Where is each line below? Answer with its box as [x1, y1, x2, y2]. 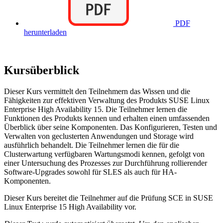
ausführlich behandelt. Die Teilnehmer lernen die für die [4, 140, 179, 149]
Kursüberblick [4, 64, 79, 77]
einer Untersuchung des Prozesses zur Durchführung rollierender [4, 158, 207, 167]
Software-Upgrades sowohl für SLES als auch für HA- [4, 167, 177, 176]
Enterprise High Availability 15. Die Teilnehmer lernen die [4, 105, 187, 113]
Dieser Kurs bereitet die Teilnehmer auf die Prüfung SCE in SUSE [4, 193, 213, 202]
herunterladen [24, 28, 67, 37]
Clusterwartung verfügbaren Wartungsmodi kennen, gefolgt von [4, 149, 205, 158]
